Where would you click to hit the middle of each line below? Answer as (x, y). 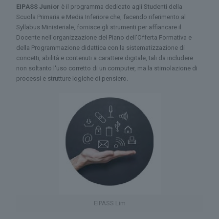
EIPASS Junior (38, 7)
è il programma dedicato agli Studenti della (121, 7)
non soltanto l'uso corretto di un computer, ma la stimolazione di (107, 68)
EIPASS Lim (109, 203)
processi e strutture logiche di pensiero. (72, 78)
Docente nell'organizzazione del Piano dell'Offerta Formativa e (104, 37)
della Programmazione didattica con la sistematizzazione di (100, 48)
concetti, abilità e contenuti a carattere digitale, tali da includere (105, 58)
